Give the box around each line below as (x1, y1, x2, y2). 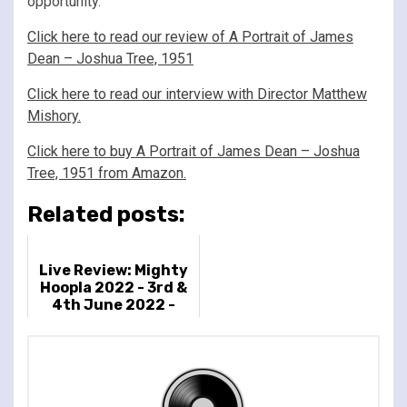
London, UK (72, 330, 155, 348)
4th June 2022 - (52, 295, 175, 313)
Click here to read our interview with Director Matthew (27, 84, 367, 103)
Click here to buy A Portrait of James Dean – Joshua (27, 142, 360, 160)
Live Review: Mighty (39, 261, 188, 279)
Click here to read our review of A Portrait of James (27, 27, 353, 45)
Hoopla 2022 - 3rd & (40, 278, 187, 296)
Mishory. (27, 106, 81, 124)
